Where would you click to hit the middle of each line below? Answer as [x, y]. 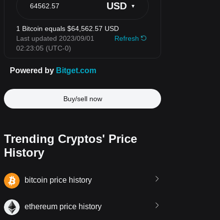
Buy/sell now [82, 99]
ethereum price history [63, 207]
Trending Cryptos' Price [70, 139]
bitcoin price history [58, 180]
